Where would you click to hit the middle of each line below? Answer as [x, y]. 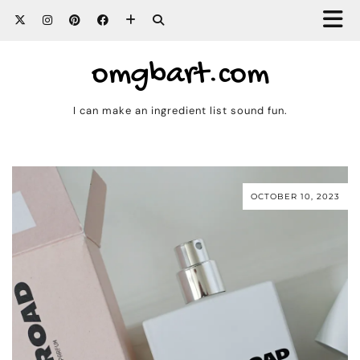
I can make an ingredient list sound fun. [180, 110]
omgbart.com [180, 75]
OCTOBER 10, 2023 [295, 197]
